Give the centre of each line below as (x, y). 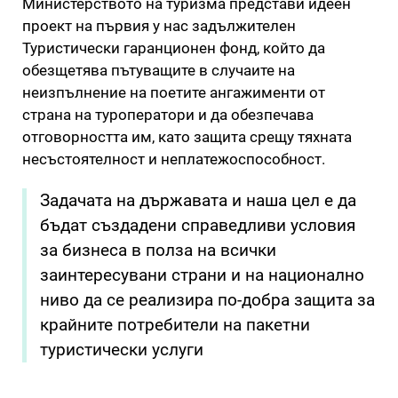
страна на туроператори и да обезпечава (168, 114)
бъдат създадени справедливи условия (198, 225)
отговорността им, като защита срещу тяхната (187, 136)
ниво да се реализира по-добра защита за (207, 299)
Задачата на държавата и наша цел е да (198, 200)
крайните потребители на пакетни (175, 324)
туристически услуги (122, 349)
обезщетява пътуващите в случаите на (159, 70)
